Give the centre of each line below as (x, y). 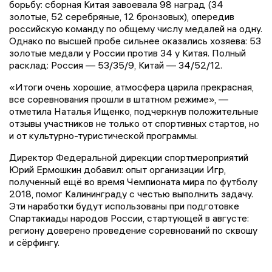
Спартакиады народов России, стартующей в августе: (129, 218)
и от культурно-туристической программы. (104, 136)
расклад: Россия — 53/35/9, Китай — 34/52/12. (116, 65)
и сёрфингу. (34, 243)
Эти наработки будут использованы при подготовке (124, 206)
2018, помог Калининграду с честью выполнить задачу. (131, 194)
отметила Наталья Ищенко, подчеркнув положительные (134, 111)
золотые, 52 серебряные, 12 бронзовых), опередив (122, 17)
